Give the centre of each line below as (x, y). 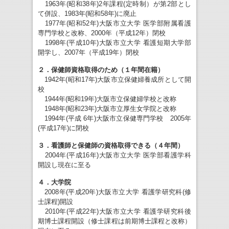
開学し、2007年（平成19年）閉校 (88, 53)
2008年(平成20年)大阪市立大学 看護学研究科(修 (114, 192)
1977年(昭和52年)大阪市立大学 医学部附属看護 (114, 24)
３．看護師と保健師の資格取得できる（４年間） (111, 146)
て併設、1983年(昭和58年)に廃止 (87, 14)
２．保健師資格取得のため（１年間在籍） (101, 70)
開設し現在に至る (64, 165)
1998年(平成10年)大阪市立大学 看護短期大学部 (114, 43)
